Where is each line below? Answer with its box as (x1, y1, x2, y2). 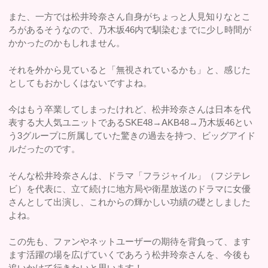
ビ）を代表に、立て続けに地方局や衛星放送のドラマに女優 (8, 183, 251, 194)
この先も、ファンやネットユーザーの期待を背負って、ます (8, 236, 251, 247)
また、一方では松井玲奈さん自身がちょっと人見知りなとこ (8, 11, 251, 22)
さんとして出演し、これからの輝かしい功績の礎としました (8, 196, 251, 207)
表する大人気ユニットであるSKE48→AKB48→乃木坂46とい (8, 117, 253, 128)
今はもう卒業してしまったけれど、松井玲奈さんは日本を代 (8, 104, 251, 115)
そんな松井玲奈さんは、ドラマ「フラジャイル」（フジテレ (8, 170, 251, 181)
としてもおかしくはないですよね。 (8, 77, 153, 88)
